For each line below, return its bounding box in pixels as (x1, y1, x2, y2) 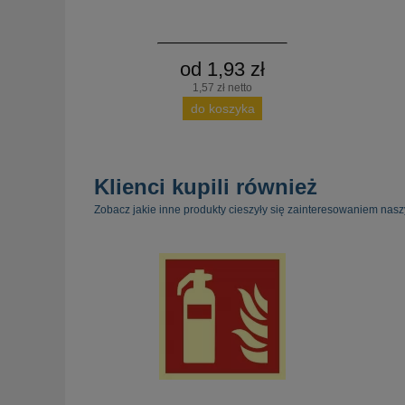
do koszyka (190, 100, 255, 116)
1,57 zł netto (193, 80, 252, 94)
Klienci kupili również (94, 174, 317, 200)
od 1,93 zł (180, 57, 265, 80)
